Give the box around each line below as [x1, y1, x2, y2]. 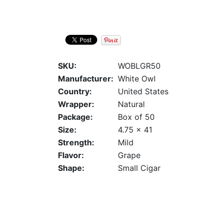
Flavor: [58, 150, 84, 161]
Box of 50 [118, 112, 155, 122]
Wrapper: [58, 99, 94, 110]
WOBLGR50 [118, 61, 161, 71]
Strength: [58, 137, 94, 148]
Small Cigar [118, 163, 161, 173]
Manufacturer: [58, 74, 113, 84]
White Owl [118, 74, 156, 84]
